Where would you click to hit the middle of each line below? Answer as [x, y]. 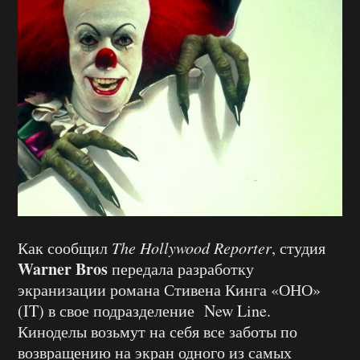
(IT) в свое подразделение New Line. [144, 311]
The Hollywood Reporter [192, 247]
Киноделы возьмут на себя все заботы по [157, 331]
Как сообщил [65, 248]
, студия [299, 248]
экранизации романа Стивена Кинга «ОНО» [169, 290]
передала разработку [181, 269]
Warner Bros [63, 269]
